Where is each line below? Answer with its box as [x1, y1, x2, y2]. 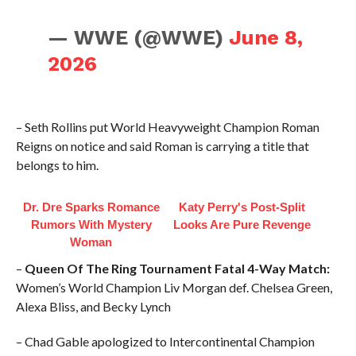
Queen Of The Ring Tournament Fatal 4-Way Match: [24, 261, 330, 276]
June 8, [229, 25, 304, 49]
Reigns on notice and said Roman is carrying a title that [15, 138, 309, 153]
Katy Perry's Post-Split [179, 200, 306, 214]
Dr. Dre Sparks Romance [22, 200, 160, 214]
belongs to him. [15, 157, 99, 172]
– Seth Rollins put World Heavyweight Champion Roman [15, 119, 319, 134]
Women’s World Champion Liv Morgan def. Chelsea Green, [15, 280, 332, 295]
